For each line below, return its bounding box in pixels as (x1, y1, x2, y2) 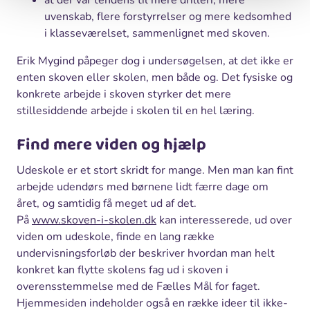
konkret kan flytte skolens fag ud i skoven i (17, 262, 228, 277)
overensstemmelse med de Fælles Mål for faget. (17, 278, 260, 294)
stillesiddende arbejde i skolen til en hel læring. (17, 102, 255, 118)
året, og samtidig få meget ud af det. (17, 195, 197, 211)
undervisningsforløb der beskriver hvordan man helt (17, 245, 275, 261)
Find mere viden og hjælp (17, 131, 206, 158)
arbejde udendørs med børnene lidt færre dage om (17, 179, 268, 194)
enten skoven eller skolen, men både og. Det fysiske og (17, 69, 293, 85)
